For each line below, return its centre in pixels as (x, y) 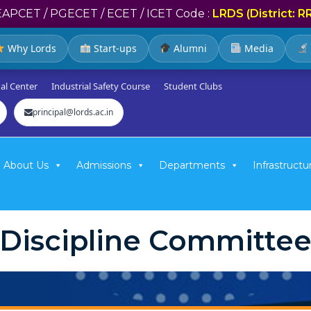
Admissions (104, 165)
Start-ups (114, 48)
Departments (192, 165)
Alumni (189, 48)
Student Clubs (193, 86)
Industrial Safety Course (101, 86)
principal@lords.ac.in (73, 112)
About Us (26, 165)
